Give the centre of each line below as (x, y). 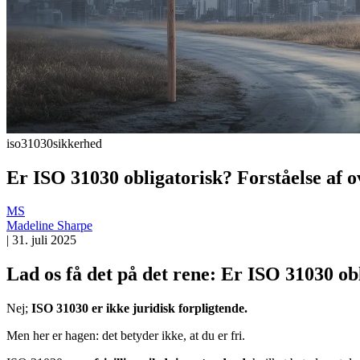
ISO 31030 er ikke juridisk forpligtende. (139, 309)
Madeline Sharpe (49, 226)
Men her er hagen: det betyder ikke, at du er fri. (126, 336)
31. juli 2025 (44, 240)
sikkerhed (78, 143)
